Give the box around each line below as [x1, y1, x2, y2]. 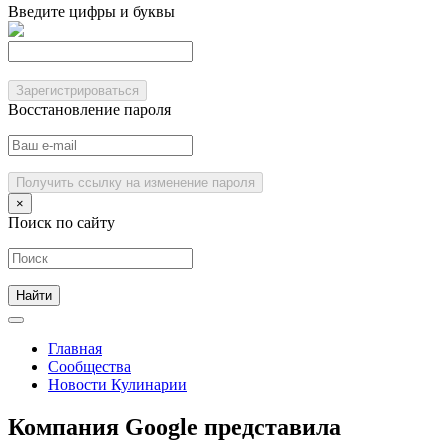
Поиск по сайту [8, 214, 115, 231]
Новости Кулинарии [48, 376, 187, 393]
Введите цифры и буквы [8, 3, 175, 20]
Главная [48, 340, 102, 357]
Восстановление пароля [8, 101, 171, 118]
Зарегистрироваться [16, 83, 139, 98]
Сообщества [48, 358, 131, 375]
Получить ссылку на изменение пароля [16, 175, 255, 190]
